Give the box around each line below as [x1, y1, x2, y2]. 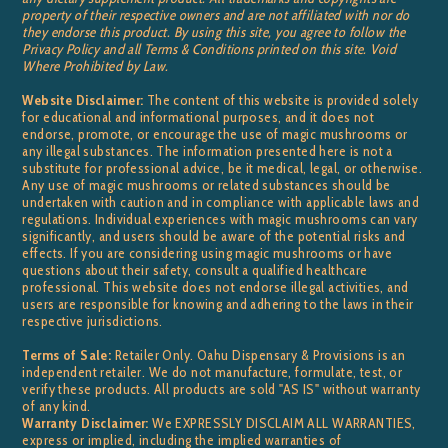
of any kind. [22, 397, 91, 416]
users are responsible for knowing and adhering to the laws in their [22, 295, 414, 314]
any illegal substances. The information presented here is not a [22, 142, 393, 161]
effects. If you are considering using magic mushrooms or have [22, 244, 393, 263]
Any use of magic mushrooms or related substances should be [22, 176, 391, 195]
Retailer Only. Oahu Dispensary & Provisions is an [111, 346, 406, 365]
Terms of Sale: [22, 346, 112, 365]
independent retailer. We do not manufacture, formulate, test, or [22, 363, 403, 382]
